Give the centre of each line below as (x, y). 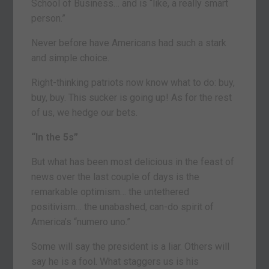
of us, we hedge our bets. (85, 112)
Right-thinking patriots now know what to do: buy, (133, 82)
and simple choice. (71, 58)
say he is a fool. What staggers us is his (115, 261)
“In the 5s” (55, 137)
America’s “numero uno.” (81, 222)
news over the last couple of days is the (116, 177)
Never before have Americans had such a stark (129, 43)
